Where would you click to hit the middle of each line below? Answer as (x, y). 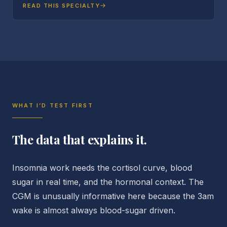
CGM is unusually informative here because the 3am (113, 196)
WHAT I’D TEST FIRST (53, 105)
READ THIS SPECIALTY (62, 6)
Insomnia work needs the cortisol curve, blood (102, 168)
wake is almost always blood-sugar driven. (94, 210)
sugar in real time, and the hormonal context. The (108, 182)
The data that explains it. (80, 139)
